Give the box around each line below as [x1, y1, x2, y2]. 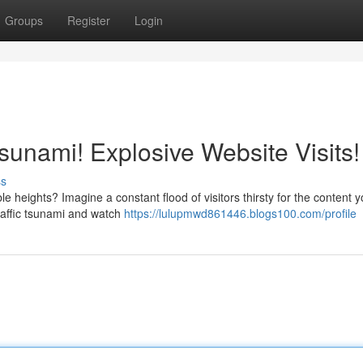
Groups [5, 12, 43, 28]
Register [67, 12, 110, 28]
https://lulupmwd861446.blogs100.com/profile [124, 205, 357, 221]
